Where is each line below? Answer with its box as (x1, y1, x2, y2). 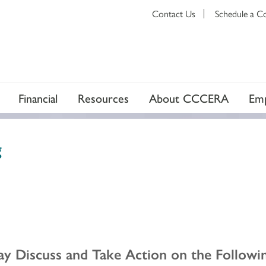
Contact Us (152, 7, 195, 20)
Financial (18, 88, 58, 106)
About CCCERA (149, 88, 229, 106)
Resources (78, 88, 129, 106)
